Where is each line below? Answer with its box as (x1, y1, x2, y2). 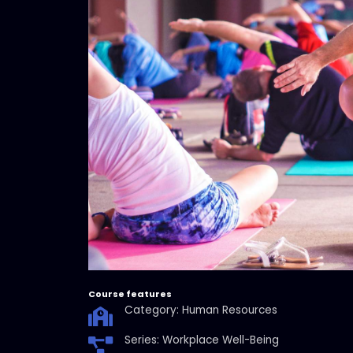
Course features (88, 287, 172, 300)
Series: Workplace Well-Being (124, 333, 279, 348)
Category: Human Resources (124, 303, 277, 318)
